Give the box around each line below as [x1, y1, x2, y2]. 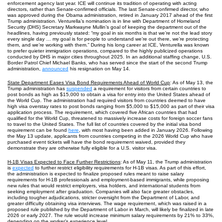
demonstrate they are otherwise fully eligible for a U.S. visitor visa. [7, 145, 157, 151]
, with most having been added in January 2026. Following [79, 127, 213, 133]
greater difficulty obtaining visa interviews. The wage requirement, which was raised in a [7, 201, 207, 206]
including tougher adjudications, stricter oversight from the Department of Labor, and [7, 195, 200, 200]
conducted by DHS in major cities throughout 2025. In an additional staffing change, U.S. [7, 54, 212, 59]
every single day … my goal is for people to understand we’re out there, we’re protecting [7, 36, 209, 42]
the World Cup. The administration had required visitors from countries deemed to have [7, 98, 206, 103]
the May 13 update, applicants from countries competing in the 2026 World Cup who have [7, 133, 213, 139]
